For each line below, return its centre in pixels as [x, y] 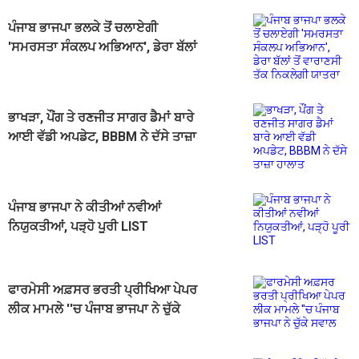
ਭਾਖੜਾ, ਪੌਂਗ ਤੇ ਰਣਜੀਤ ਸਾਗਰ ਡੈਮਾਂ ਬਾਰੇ [101, 118]
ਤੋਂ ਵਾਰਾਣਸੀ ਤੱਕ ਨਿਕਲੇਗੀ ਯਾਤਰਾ [87, 67]
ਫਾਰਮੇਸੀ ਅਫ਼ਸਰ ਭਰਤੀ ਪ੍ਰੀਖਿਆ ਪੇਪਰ [103, 290]
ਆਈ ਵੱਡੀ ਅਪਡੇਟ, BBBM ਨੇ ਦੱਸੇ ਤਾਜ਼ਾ [102, 137]
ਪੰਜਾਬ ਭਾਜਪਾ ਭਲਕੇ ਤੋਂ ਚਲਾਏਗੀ [83, 28]
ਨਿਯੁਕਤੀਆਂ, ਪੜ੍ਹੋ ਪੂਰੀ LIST [78, 227]
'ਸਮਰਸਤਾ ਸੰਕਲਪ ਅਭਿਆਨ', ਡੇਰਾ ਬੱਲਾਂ [103, 47]
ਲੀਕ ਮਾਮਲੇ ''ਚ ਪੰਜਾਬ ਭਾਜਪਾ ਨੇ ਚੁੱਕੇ [94, 309]
